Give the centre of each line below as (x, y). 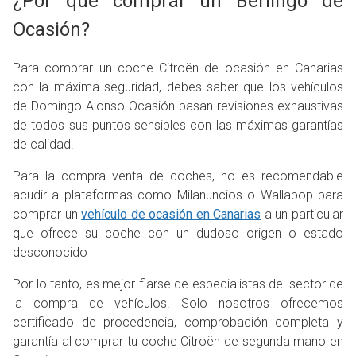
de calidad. (43, 145)
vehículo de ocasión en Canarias (171, 215)
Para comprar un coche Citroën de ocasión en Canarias (178, 68)
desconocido (50, 253)
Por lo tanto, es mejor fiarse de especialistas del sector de (178, 284)
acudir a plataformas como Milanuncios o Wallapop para (178, 195)
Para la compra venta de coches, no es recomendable (178, 176)
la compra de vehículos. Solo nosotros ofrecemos (178, 304)
